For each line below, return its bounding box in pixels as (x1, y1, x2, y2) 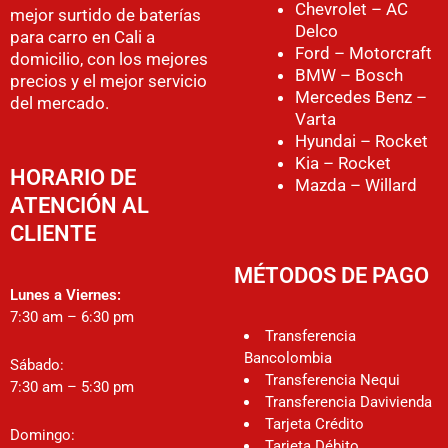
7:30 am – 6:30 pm (10, 307, 134, 326)
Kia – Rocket (295, 153, 391, 174)
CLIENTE (10, 221, 96, 247)
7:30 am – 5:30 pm (10, 377, 134, 396)
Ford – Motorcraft (295, 43, 432, 64)
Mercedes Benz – (295, 87, 427, 108)
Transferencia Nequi (265, 371, 400, 390)
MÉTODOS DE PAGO (234, 262, 429, 288)
